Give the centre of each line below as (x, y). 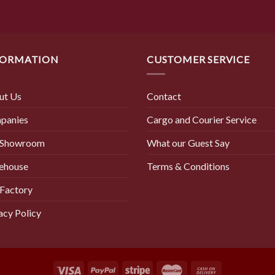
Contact (164, 96)
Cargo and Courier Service (202, 120)
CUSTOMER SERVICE (198, 59)
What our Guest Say (188, 143)
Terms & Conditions (188, 166)
